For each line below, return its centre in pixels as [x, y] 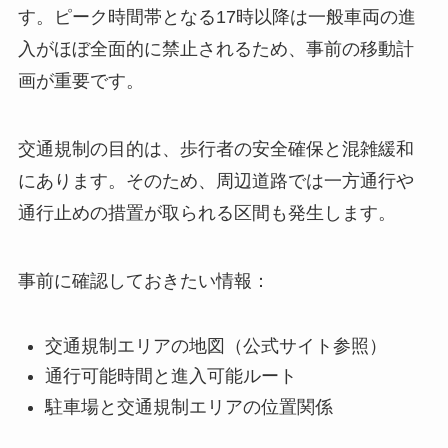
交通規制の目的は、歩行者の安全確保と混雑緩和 [215, 149]
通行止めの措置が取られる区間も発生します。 [206, 213]
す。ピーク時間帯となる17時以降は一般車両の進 [216, 17]
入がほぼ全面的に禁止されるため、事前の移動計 [215, 49]
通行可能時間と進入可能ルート [170, 376]
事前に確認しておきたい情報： [143, 280]
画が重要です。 [80, 81]
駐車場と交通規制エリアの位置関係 [188, 406]
